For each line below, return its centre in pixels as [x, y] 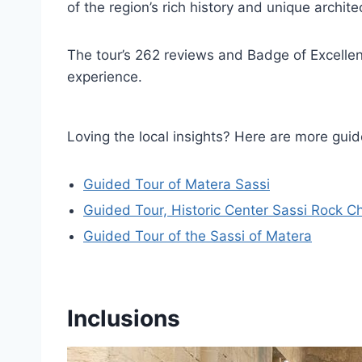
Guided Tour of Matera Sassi [177, 184]
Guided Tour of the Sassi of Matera [198, 236]
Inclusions [124, 318]
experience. [105, 77]
